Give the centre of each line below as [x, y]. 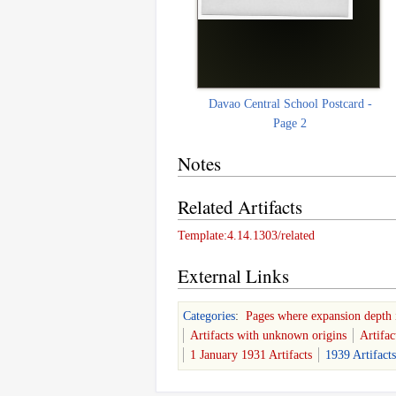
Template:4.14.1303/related [246, 235]
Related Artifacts [240, 206]
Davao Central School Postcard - [290, 103]
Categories [209, 316]
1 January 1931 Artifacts [251, 354]
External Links [233, 275]
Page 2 [290, 123]
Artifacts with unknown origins [268, 335]
